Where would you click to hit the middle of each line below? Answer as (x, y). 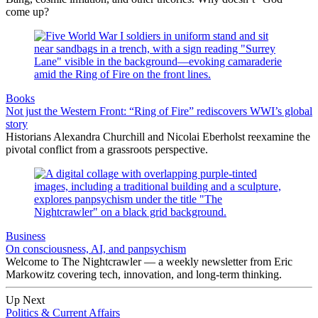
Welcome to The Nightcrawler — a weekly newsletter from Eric (149, 261)
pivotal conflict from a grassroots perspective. (107, 149)
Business (26, 236)
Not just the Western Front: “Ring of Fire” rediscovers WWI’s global (159, 111)
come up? (27, 11)
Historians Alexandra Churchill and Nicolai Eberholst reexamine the (158, 136)
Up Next (25, 300)
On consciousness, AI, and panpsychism (96, 248)
